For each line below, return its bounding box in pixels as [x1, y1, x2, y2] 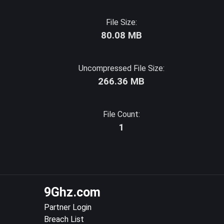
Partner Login [44, 202, 91, 212]
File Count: [102, 109, 140, 119]
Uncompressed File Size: [78, 63, 164, 73]
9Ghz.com [44, 185, 100, 199]
